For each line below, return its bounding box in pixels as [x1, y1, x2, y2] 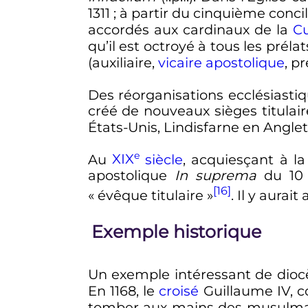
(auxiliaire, [87, 54, 158, 71]
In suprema [174, 167, 256, 184]
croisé [159, 283, 199, 300]
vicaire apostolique [157, 54, 285, 71]
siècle [139, 151, 184, 168]
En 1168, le [87, 283, 159, 300]
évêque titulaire [97, 186, 203, 203]
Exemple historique [91, 221, 261, 243]
